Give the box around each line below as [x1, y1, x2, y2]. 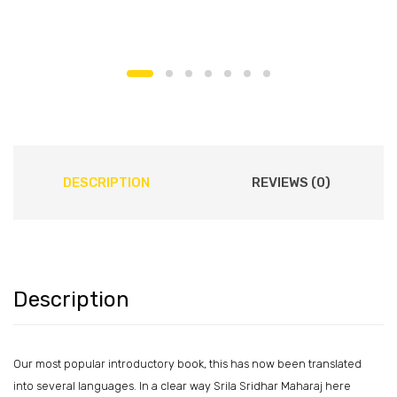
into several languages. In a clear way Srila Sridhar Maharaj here [13, 379, 351, 393]
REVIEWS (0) [252, 175, 331, 191]
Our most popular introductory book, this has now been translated [13, 357, 362, 371]
